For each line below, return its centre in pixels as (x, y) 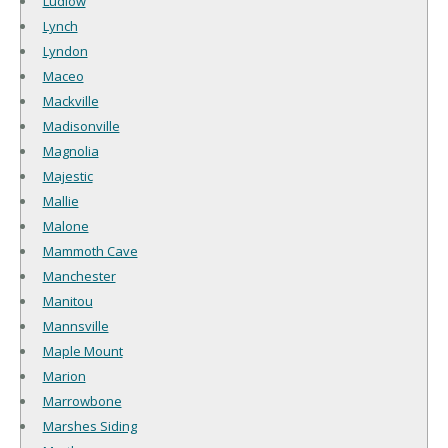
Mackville (70, 100)
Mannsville (75, 325)
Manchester (79, 275)
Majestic (67, 175)
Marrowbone (82, 400)
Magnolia (70, 150)
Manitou (67, 300)
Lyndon (65, 50)
